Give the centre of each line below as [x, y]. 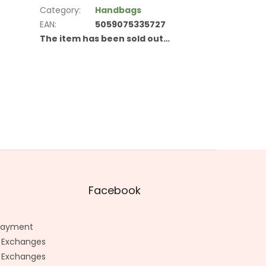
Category [60, 10]
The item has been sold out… [105, 38]
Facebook [115, 190]
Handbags [118, 10]
